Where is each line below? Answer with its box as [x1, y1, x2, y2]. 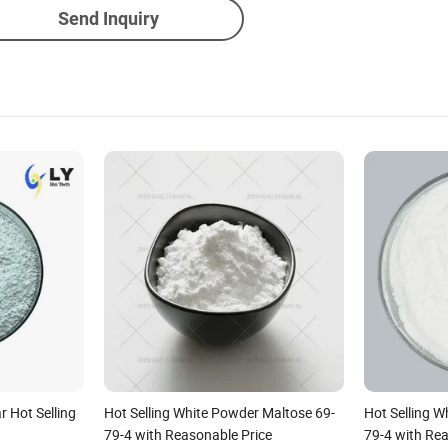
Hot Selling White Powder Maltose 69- [103, 402, 335, 422]
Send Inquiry [57, 8, 159, 29]
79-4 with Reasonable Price [103, 424, 272, 444]
